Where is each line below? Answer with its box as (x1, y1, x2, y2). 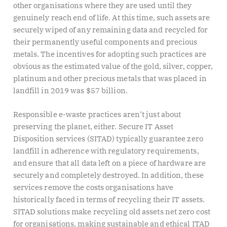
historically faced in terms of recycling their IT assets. (13, 195, 205, 205)
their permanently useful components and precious (13, 37, 198, 47)
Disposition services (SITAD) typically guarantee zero (13, 134, 203, 144)
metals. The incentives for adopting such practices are (13, 49, 206, 59)
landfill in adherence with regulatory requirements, (13, 146, 199, 156)
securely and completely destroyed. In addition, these (13, 170, 204, 180)
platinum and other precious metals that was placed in (13, 73, 207, 84)
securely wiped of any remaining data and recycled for (13, 25, 208, 35)
